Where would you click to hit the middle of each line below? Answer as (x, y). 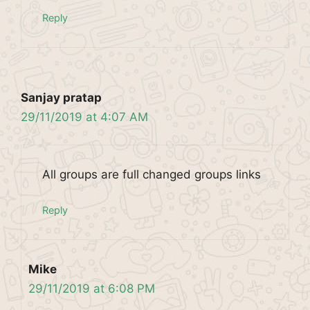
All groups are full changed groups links (152, 174)
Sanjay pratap (61, 97)
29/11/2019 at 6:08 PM (92, 288)
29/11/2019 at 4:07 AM (84, 117)
